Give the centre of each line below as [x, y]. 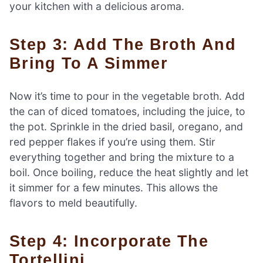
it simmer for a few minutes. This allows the [114, 187]
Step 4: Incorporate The [15, 241]
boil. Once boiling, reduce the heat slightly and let [129, 172]
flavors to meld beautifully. [73, 203]
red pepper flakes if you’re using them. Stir [112, 141]
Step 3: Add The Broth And [15, 44]
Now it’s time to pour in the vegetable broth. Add [127, 96]
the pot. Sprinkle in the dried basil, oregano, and [126, 126]
